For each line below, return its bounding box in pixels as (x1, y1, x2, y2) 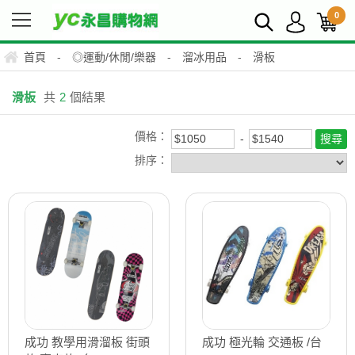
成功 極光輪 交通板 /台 (202, 334, 322, 349)
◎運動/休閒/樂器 (72, 51, 156, 63)
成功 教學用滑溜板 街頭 (25, 334, 150, 349)
